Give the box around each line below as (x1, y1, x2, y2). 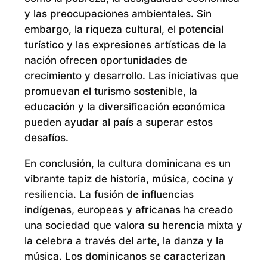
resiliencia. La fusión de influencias (24, 188, 194, 200)
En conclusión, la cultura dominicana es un (24, 157, 231, 169)
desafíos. (24, 132, 69, 144)
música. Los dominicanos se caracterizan (24, 250, 225, 262)
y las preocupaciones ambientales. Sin (24, 8, 212, 20)
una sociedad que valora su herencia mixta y (24, 219, 243, 231)
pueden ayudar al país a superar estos (24, 116, 213, 129)
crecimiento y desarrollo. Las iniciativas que (24, 70, 238, 82)
